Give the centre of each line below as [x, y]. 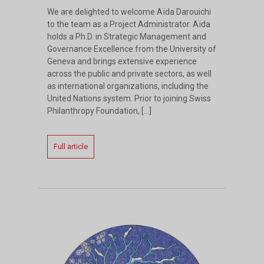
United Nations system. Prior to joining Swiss [129, 99]
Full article [71, 147]
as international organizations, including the [128, 86]
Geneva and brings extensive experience [122, 62]
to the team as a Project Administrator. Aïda [129, 24]
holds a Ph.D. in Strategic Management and [127, 37]
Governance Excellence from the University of [132, 49]
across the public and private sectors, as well [129, 74]
